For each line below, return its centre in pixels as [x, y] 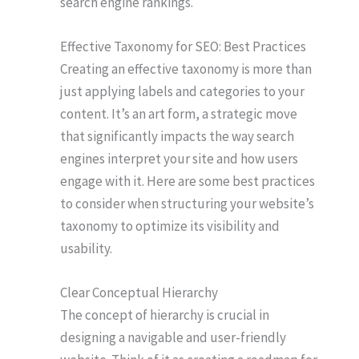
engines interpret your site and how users [179, 159]
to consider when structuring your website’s [187, 204]
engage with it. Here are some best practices [188, 182]
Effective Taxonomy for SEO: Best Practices [183, 47]
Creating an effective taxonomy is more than [186, 69]
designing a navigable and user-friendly [173, 338]
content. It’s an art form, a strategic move [179, 114]
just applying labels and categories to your [182, 92]
